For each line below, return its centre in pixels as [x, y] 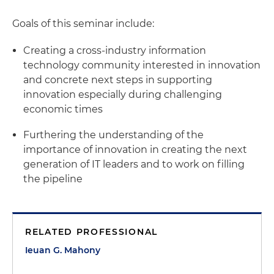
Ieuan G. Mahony [63, 250]
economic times [63, 109]
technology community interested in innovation [142, 65]
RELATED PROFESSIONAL [91, 232]
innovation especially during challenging [123, 94]
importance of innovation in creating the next [135, 150]
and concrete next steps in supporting [118, 80]
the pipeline [53, 179]
